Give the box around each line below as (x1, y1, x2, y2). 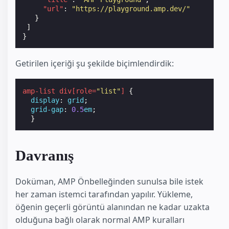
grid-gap (31, 105, 64, 113)
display (31, 96, 60, 104)
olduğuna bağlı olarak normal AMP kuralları (15, 214, 185, 225)
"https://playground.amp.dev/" (72, 4, 191, 13)
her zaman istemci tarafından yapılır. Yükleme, (15, 188, 193, 200)
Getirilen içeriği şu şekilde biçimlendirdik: (15, 57, 174, 69)
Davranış (15, 147, 74, 164)
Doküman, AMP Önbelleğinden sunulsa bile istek (15, 175, 203, 187)
